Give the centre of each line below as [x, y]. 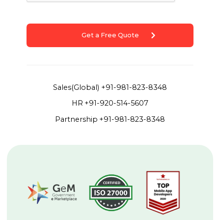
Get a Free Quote [110, 35]
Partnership [76, 119]
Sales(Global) [76, 87]
